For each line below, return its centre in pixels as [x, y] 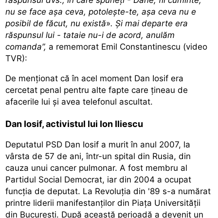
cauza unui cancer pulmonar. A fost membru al [97, 168]
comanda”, [26, 46]
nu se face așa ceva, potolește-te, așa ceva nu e [101, 11]
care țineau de [160, 90]
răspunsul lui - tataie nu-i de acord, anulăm [90, 35]
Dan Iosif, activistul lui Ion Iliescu [74, 124]
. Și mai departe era [149, 23]
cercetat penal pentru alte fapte [69, 90]
